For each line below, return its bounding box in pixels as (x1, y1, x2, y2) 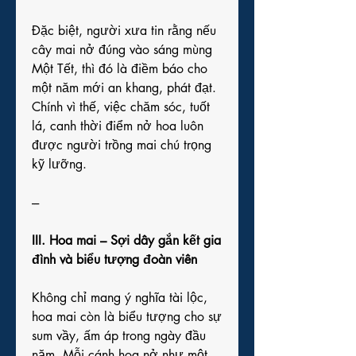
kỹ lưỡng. (32, 156, 87, 172)
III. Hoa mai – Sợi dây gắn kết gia (32, 232, 221, 249)
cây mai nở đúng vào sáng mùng (32, 41, 212, 58)
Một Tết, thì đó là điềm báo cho (32, 60, 207, 77)
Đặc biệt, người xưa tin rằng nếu (32, 22, 216, 39)
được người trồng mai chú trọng (32, 137, 211, 153)
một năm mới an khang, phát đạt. (32, 79, 216, 96)
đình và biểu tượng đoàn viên (32, 251, 197, 268)
